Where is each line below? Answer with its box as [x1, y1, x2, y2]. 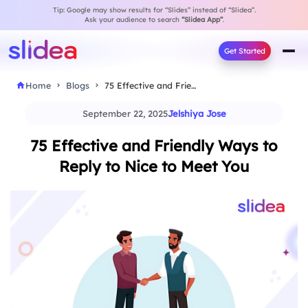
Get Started [224, 46, 265, 56]
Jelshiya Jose [167, 108, 226, 119]
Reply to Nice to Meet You [59, 157, 249, 176]
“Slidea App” [181, 15, 223, 24]
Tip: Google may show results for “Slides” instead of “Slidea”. [52, 5, 256, 14]
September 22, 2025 [82, 108, 168, 119]
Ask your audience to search [84, 15, 181, 24]
